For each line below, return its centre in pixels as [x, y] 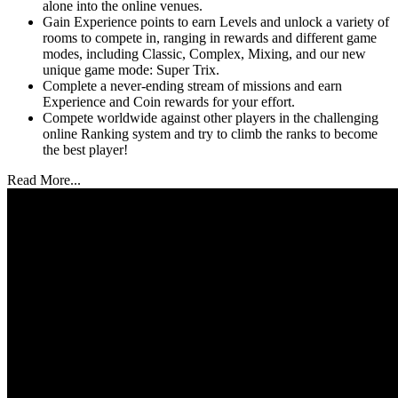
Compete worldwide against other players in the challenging [211, 118]
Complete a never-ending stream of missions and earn [192, 86]
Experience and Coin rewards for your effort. [169, 102]
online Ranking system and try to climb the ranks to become [210, 134]
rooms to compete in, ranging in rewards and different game [210, 38]
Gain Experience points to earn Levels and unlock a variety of [216, 22]
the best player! [85, 150]
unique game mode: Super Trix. [131, 70]
